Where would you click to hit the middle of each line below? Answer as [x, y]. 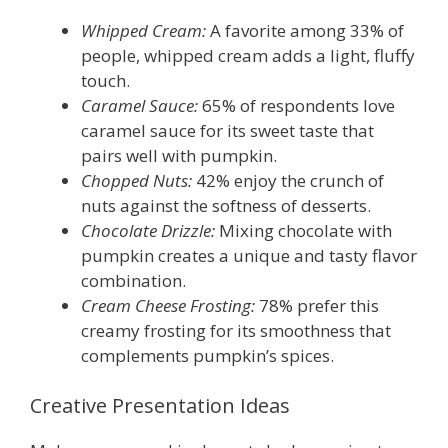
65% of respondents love [296, 106]
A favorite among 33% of [305, 31]
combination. [133, 281]
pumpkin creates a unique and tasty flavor [249, 256]
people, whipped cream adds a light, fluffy [248, 56]
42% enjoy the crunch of [288, 181]
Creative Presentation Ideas [160, 405]
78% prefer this [317, 306]
